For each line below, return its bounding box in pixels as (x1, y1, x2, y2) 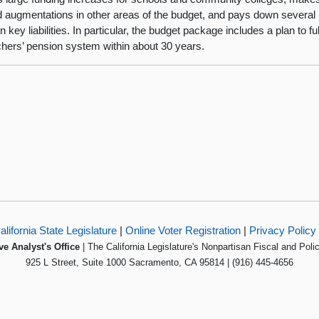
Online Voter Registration (125, 224, 241, 236)
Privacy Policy (249, 224, 316, 236)
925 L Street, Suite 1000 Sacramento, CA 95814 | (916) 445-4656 (26, 256, 293, 268)
